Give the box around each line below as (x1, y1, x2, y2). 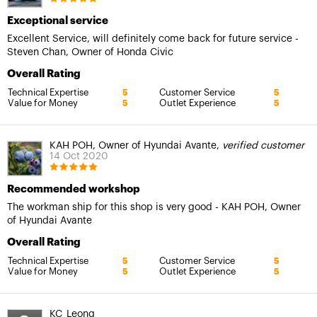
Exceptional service (7, 15, 108, 26)
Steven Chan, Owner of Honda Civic (7, 47, 173, 57)
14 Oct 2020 (50, 151, 108, 161)
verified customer (222, 140, 304, 151)
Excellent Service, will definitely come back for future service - (7, 33, 299, 44)
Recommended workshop (7, 183, 140, 195)
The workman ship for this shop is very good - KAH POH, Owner (7, 202, 301, 212)
